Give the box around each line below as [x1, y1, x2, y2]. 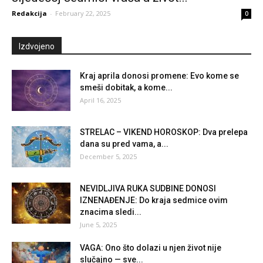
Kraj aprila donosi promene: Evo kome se [80, 70, 239, 80]
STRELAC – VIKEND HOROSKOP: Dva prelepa [80, 127, 248, 137]
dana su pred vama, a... [80, 139, 168, 149]
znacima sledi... [80, 207, 141, 217]
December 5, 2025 [80, 151, 137, 161]
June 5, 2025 [80, 220, 117, 229]
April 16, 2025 [80, 95, 121, 104]
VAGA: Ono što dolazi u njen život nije [80, 242, 221, 252]
